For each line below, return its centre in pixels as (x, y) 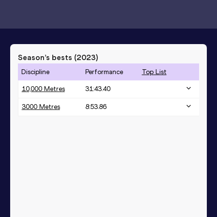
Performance (104, 72)
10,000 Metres (43, 89)
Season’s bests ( (47, 57)
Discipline (35, 72)
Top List (154, 72)
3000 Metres (41, 107)
